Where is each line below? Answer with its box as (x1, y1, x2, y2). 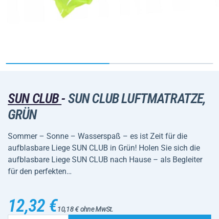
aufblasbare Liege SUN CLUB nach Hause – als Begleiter (8, 155, 202, 164)
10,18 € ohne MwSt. (57, 205, 113, 213)
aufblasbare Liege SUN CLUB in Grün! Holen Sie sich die (8, 143, 200, 153)
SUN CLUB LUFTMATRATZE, (65, 90, 206, 107)
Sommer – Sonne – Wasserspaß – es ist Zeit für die (8, 131, 187, 141)
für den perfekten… (8, 167, 72, 176)
